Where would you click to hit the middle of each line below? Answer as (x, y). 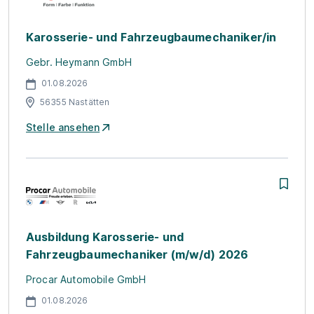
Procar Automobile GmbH (86, 279)
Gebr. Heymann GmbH (79, 62)
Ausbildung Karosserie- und (105, 237)
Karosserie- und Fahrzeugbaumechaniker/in (151, 37)
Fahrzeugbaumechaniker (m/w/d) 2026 (137, 254)
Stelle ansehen (63, 127)
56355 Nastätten (75, 102)
